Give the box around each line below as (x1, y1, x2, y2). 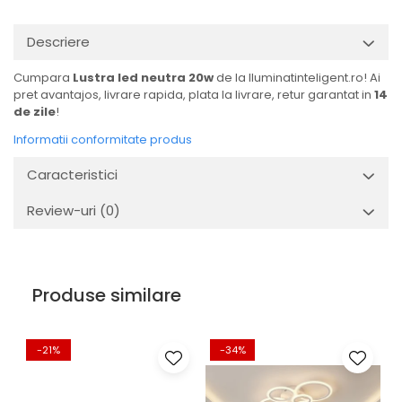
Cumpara (13, 69, 73, 86)
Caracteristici (27, 165, 118, 184)
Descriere (27, 32, 90, 51)
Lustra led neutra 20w (73, 69, 214, 86)
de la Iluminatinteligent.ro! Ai (214, 69, 380, 86)
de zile (13, 103, 56, 120)
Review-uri (27, 201, 100, 220)
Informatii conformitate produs (13, 131, 192, 148)
